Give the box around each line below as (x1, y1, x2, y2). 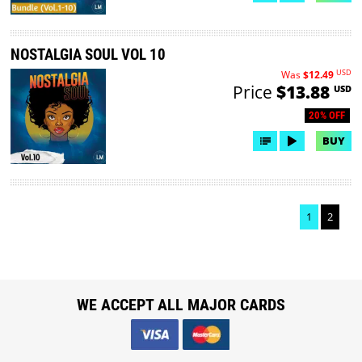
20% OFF (309, 109, 346, 122)
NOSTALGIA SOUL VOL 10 (11, 45, 166, 65)
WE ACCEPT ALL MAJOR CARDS (76, 294, 285, 314)
